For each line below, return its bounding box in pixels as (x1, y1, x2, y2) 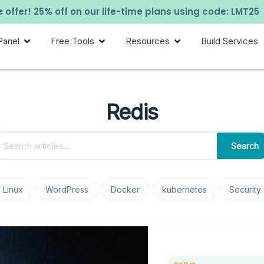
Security (229, 184, 261, 195)
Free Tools (51, 35, 95, 47)
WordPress (45, 184, 88, 195)
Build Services (201, 35, 259, 47)
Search (230, 141, 259, 151)
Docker (110, 184, 140, 195)
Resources (126, 35, 170, 47)
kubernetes (161, 184, 207, 195)
